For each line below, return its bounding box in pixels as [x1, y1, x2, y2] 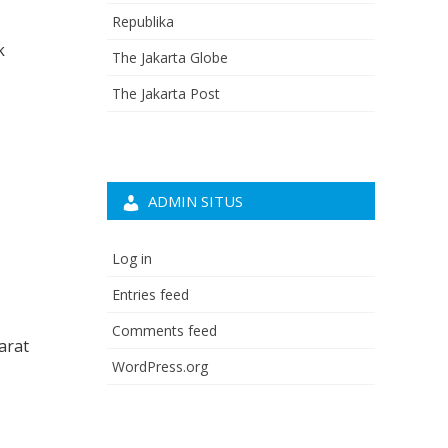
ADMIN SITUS [148, 191, 243, 211]
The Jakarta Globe [112, 48, 228, 67]
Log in [112, 249, 152, 268]
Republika [112, 12, 174, 31]
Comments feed [112, 321, 217, 340]
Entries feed [112, 285, 189, 304]
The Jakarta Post [112, 84, 220, 103]
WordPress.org [112, 357, 208, 376]
